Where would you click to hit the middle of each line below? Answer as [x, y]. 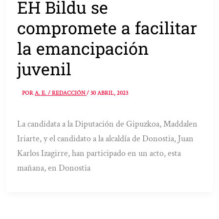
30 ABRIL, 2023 [109, 93]
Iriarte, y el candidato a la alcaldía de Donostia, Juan [106, 139]
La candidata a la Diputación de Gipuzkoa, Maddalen [108, 124]
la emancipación [83, 48]
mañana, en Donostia [54, 168]
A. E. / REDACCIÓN [61, 93]
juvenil [44, 68]
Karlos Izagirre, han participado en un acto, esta [99, 153]
